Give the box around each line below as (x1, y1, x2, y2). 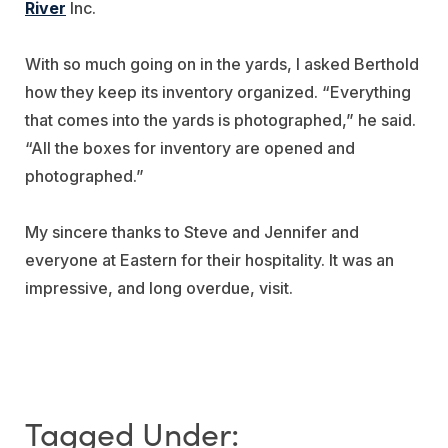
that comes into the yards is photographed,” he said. (25, 109, 416, 130)
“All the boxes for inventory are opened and (25, 137, 355, 158)
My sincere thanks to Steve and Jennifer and (25, 221, 359, 242)
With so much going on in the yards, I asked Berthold (25, 53, 419, 74)
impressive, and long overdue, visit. (25, 277, 293, 298)
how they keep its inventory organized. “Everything (25, 81, 411, 102)
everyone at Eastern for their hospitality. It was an (25, 249, 394, 270)
